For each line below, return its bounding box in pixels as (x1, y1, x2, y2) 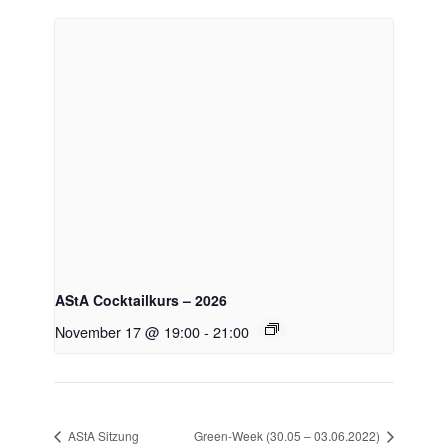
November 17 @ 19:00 (55, 320, 200, 342)
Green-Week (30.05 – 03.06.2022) (194, 427, 383, 445)
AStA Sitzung (65, 427, 139, 445)
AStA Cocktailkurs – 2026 (55, 289, 227, 310)
